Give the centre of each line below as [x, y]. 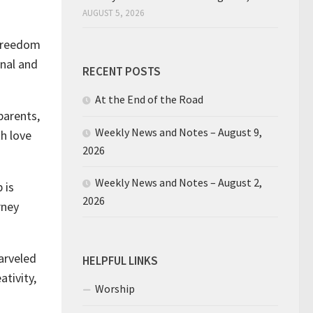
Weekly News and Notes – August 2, [179, 182]
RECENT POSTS [122, 71]
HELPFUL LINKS [120, 260]
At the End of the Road [149, 99]
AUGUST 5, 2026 [114, 13]
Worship [115, 288]
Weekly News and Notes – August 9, [179, 132]
